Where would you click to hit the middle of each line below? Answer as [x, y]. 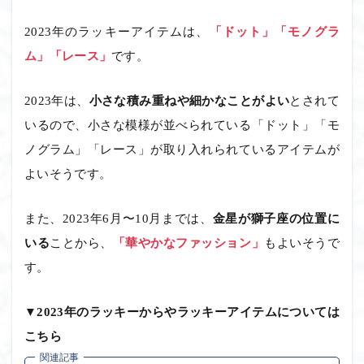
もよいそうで [302, 243]
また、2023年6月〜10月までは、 [119, 218]
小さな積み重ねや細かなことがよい [189, 100]
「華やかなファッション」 [188, 243]
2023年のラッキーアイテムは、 [117, 31]
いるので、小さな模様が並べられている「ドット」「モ [182, 125]
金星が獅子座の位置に [276, 218]
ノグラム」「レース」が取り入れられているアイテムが [182, 149]
